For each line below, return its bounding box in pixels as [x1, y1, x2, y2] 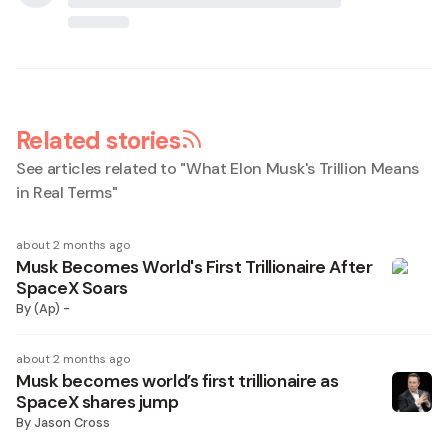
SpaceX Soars [16, 277, 128, 299]
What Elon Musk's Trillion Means [186, 158, 420, 179]
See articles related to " [16, 158, 186, 179]
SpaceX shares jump [16, 391, 179, 413]
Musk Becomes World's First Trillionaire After [16, 256, 373, 278]
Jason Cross [34, 414, 110, 431]
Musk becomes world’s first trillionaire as [16, 370, 339, 392]
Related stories [16, 125, 180, 156]
